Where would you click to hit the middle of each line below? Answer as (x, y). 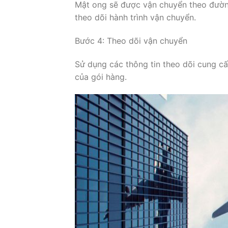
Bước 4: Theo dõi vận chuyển (131, 41)
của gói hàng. (101, 77)
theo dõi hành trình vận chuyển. (135, 18)
